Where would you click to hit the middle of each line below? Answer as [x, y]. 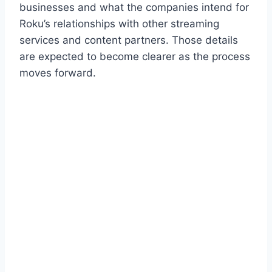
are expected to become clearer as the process [135, 56]
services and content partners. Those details [129, 40]
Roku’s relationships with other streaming [119, 23]
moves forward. [58, 73]
